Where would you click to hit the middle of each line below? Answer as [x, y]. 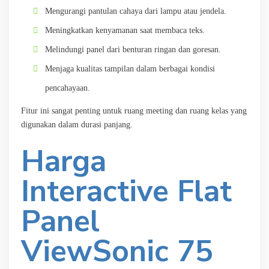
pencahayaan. [68, 88]
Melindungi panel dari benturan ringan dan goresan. [133, 49]
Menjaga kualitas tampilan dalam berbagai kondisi [130, 68]
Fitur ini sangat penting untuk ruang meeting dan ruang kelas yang [134, 110]
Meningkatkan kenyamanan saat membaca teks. [125, 30]
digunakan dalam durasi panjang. [77, 124]
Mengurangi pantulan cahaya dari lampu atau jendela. [136, 11]
